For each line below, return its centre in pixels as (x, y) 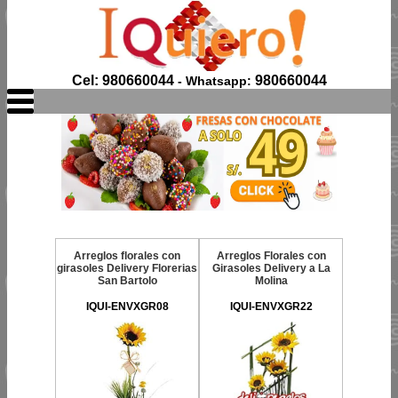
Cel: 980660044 (123, 80)
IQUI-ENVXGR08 (127, 306)
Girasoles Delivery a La (271, 268)
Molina (271, 281)
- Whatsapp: (214, 81)
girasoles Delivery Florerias (127, 268)
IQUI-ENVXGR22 (271, 306)
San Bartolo (127, 281)
